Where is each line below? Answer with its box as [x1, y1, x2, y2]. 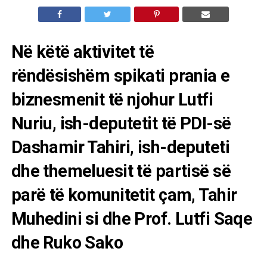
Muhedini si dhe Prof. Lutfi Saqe [11, 209, 253, 229]
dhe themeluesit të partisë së [11, 161, 231, 182]
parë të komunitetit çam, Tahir [11, 185, 237, 206]
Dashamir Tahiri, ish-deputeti [11, 137, 229, 158]
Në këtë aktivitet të [11, 42, 154, 63]
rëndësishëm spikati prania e [11, 66, 230, 86]
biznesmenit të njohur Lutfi [11, 89, 213, 110]
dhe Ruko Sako [11, 232, 123, 253]
